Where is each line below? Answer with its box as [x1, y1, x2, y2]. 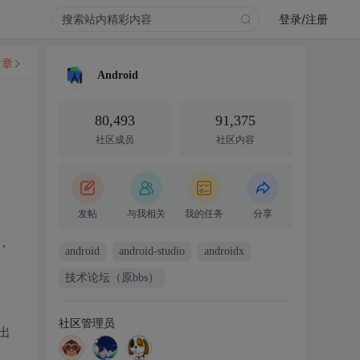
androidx [203, 245, 244, 257]
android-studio [118, 245, 185, 257]
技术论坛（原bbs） [64, 272, 159, 284]
